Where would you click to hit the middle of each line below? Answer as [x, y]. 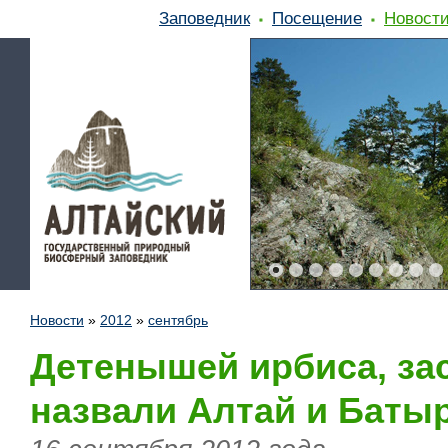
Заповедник [204, 18]
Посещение [317, 18]
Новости [57, 320]
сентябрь [178, 320]
